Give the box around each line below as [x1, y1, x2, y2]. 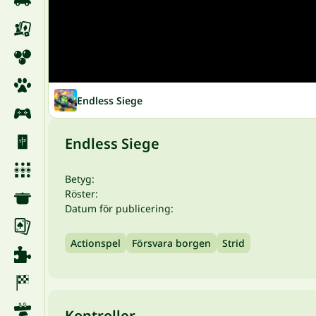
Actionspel [71, 236, 121, 250]
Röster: [65, 187, 98, 200]
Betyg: [65, 172, 95, 186]
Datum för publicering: [65, 202, 174, 215]
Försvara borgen [132, 236, 211, 250]
